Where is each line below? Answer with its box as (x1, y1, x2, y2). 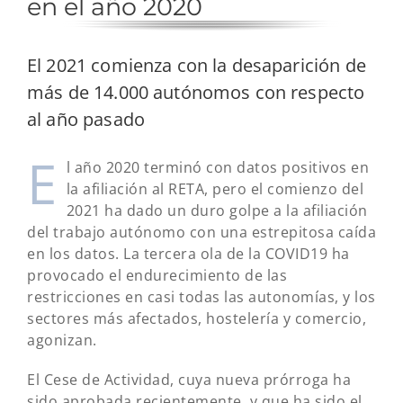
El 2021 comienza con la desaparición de (27, 52, 366, 77)
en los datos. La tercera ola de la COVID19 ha (27, 244, 350, 264)
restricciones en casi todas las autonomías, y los (27, 287, 376, 308)
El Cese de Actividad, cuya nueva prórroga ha (27, 370, 351, 390)
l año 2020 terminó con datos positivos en (66, 157, 369, 178)
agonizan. (27, 330, 97, 351)
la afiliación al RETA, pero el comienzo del (66, 179, 363, 200)
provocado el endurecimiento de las (27, 265, 287, 286)
